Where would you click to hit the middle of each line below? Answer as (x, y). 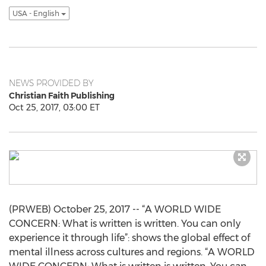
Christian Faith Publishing (62, 96)
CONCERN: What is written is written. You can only (125, 224)
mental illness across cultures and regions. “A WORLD (132, 252)
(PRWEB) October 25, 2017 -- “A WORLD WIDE (115, 209)
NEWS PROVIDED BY (51, 83)
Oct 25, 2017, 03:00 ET (54, 107)
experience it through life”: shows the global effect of (129, 238)
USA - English (37, 14)
